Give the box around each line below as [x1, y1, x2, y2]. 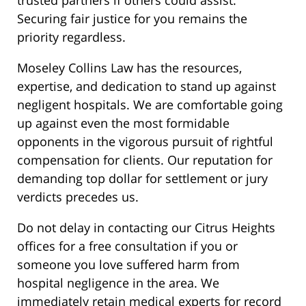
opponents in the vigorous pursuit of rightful [17, 133, 273, 150]
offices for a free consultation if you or [17, 238, 238, 255]
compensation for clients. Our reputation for [17, 152, 273, 169]
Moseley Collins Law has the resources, [17, 59, 242, 76]
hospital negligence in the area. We [17, 275, 219, 292]
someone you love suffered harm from [17, 256, 240, 273]
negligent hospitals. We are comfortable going [17, 96, 283, 113]
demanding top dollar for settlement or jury [17, 170, 268, 187]
